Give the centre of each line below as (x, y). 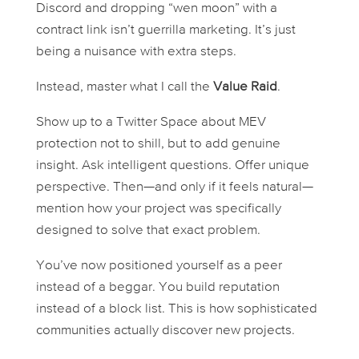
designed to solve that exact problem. (148, 230)
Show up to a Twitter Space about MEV (151, 122)
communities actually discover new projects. (165, 330)
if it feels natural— (259, 187)
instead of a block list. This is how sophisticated (176, 309)
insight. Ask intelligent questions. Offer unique (172, 165)
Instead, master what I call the (124, 87)
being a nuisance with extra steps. (136, 51)
